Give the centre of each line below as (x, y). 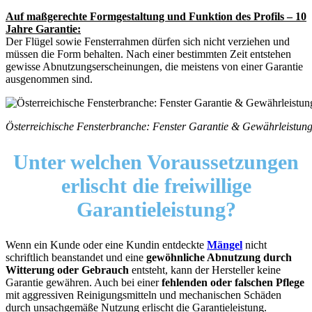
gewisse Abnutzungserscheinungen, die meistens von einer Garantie (154, 67)
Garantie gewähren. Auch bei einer (84, 282)
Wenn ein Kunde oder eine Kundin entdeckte (106, 244)
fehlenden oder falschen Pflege (233, 282)
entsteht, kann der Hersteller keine (205, 270)
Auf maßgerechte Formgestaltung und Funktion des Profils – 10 (156, 17)
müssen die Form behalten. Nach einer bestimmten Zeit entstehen (148, 54)
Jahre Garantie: (43, 29)
